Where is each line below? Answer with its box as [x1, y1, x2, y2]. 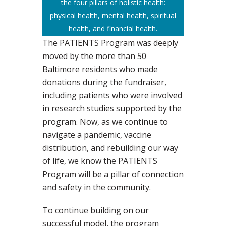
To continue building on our [42, 205, 149, 216]
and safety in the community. [42, 182, 151, 193]
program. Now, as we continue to [42, 116, 168, 128]
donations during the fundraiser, [42, 77, 166, 88]
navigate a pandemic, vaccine [42, 129, 151, 141]
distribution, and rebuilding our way [42, 142, 178, 154]
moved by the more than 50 [42, 50, 146, 62]
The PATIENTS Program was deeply [42, 37, 178, 49]
